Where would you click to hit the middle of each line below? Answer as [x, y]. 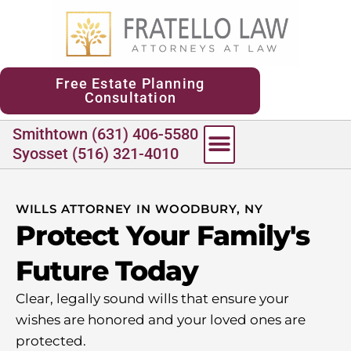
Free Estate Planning [130, 83]
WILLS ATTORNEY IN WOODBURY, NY [139, 208]
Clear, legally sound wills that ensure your [152, 298]
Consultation [130, 97]
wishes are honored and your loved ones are [161, 319]
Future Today [107, 270]
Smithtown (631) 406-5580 [105, 134]
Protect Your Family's [163, 235]
